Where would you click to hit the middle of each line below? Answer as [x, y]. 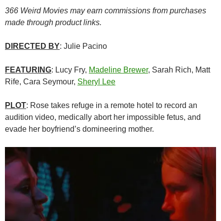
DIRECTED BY [32, 46]
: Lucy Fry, [70, 70]
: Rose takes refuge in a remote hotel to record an [112, 106]
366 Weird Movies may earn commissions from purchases [106, 11]
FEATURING [28, 70]
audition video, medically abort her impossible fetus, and [103, 117]
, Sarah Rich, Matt [179, 70]
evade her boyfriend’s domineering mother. [79, 129]
